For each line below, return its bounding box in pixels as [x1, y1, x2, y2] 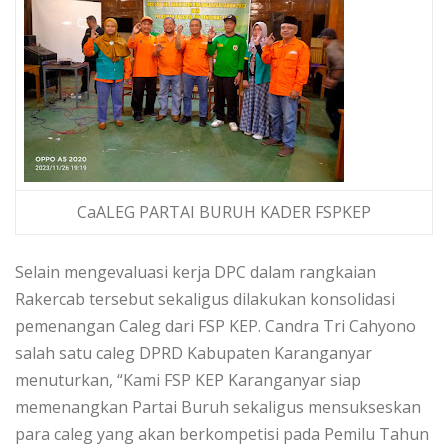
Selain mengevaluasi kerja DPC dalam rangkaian [15, 261, 376, 284]
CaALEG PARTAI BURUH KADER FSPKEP [77, 201, 371, 224]
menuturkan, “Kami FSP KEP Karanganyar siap [15, 369, 361, 392]
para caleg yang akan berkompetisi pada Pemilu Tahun [15, 423, 429, 446]
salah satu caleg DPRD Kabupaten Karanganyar [15, 342, 372, 365]
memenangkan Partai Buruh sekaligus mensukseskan [15, 396, 421, 419]
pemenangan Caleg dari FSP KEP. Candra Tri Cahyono [15, 315, 416, 338]
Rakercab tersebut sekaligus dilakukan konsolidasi [15, 288, 395, 311]
